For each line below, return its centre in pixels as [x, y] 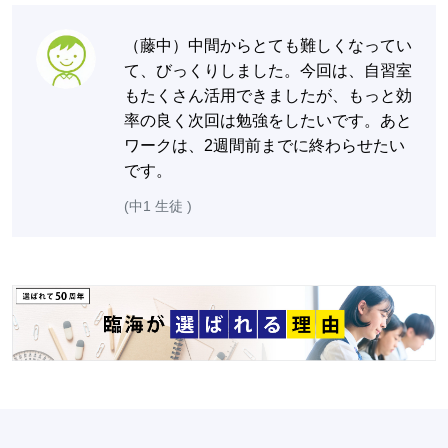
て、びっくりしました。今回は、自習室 [268, 70]
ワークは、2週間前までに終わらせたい [264, 145]
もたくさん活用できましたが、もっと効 [268, 95]
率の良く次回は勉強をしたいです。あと [268, 120]
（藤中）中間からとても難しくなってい [268, 45]
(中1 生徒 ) [158, 205]
